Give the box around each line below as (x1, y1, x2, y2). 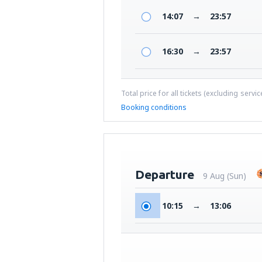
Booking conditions (121, 102, 187, 112)
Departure (135, 167, 194, 181)
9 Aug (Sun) (203, 170, 246, 181)
